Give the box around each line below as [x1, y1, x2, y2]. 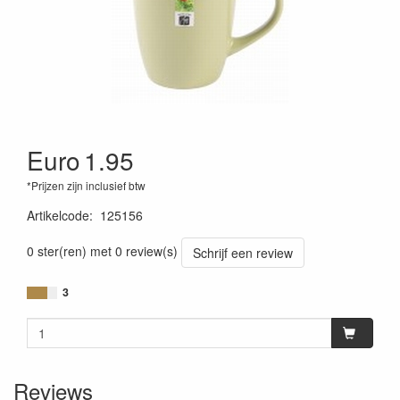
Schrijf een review [193, 244, 293, 262]
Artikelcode [27, 206, 89, 224]
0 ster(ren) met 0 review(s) [27, 241, 178, 260]
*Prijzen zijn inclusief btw [27, 178, 146, 193]
